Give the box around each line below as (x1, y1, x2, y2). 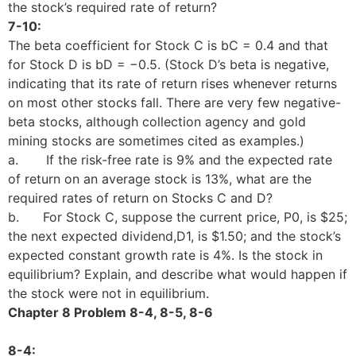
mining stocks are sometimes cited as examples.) (8, 132, 304, 149)
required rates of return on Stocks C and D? (8, 189, 273, 206)
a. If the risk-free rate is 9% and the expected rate (8, 151, 332, 168)
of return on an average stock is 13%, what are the (8, 170, 311, 187)
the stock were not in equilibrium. (8, 284, 209, 301)
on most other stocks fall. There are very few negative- (8, 94, 341, 110)
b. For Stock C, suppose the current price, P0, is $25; (8, 208, 347, 225)
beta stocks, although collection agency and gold (8, 113, 306, 130)
